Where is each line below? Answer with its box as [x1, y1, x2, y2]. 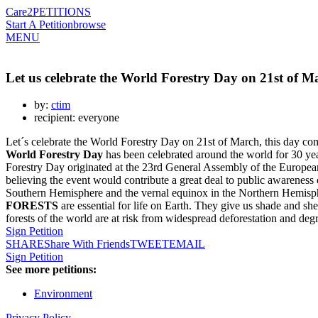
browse [73, 18, 106, 31]
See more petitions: [6, 263, 97, 276]
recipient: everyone [34, 111, 119, 124]
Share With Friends [44, 238, 130, 251]
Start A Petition [6, 18, 73, 31]
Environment [34, 287, 92, 300]
